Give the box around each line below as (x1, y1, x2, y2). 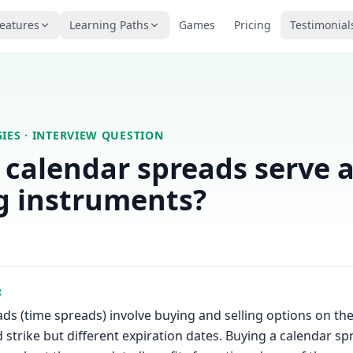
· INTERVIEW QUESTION (20, 128, 164, 143)
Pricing (234, 17, 272, 32)
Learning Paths (69, 17, 150, 32)
